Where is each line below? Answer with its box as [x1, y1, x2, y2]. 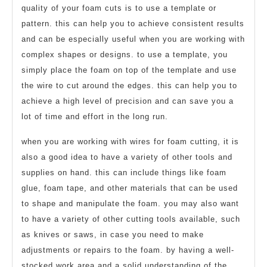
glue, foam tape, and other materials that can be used [21, 183, 238, 193]
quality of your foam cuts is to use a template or [21, 3, 216, 13]
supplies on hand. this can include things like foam [21, 167, 226, 177]
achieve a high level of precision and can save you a [21, 96, 234, 105]
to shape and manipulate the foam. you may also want [21, 198, 239, 208]
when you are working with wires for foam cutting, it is [21, 136, 239, 146]
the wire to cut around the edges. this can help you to [21, 80, 237, 90]
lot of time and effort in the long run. [21, 111, 168, 121]
